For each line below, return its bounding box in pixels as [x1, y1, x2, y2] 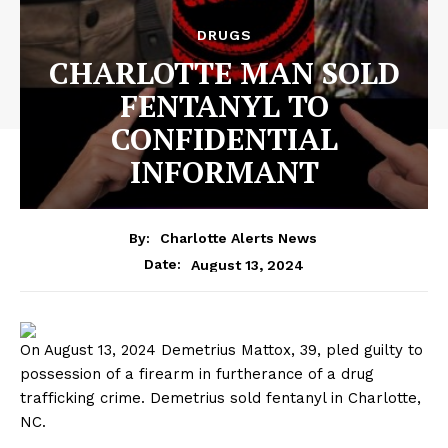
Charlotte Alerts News [159, 230, 317, 247]
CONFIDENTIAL [110, 118, 338, 159]
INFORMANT [129, 151, 319, 192]
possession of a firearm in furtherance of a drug [20, 365, 374, 384]
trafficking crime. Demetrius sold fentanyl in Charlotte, [20, 389, 421, 408]
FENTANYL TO [119, 85, 329, 126]
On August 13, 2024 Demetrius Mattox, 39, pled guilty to [20, 341, 423, 360]
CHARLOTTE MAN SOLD [48, 52, 400, 93]
